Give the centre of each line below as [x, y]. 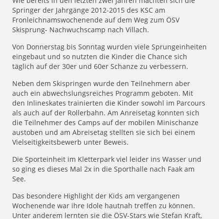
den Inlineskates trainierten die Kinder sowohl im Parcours [109, 103]
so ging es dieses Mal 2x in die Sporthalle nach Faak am [103, 169]
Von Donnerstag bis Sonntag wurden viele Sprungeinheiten [109, 47]
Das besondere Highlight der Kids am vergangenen [96, 196]
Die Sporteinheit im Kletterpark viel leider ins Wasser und [107, 159]
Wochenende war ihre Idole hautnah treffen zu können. [104, 206]
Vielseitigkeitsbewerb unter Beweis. [70, 142]
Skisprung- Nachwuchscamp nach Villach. [81, 30]
